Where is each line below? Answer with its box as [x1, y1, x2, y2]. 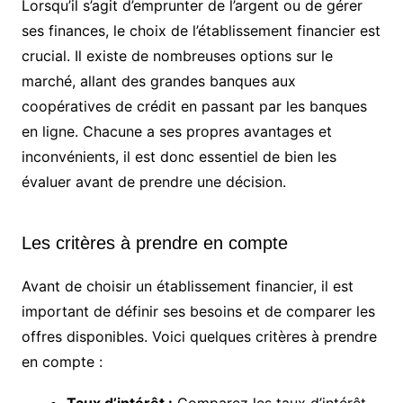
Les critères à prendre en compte [21, 233, 288, 254]
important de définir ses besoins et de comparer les [21, 302, 375, 321]
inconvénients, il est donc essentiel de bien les [21, 148, 336, 166]
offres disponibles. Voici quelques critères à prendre [21, 327, 377, 346]
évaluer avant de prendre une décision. [21, 173, 286, 192]
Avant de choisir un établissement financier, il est [21, 277, 354, 296]
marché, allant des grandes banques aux [21, 72, 296, 91]
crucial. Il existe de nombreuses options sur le [21, 47, 333, 66]
